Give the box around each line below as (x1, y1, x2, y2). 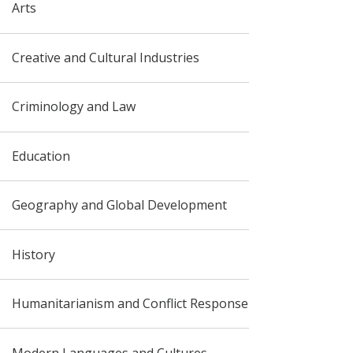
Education (11, 147, 70, 165)
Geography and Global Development (11, 196, 227, 214)
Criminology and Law (11, 98, 136, 116)
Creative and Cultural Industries (11, 48, 199, 66)
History (11, 245, 55, 263)
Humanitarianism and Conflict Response (11, 295, 248, 313)
